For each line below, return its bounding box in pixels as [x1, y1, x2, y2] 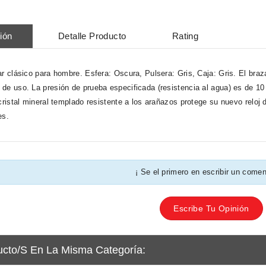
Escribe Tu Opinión [173, 203, 249, 213]
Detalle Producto [58, 30, 126, 41]
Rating [172, 30, 199, 41]
